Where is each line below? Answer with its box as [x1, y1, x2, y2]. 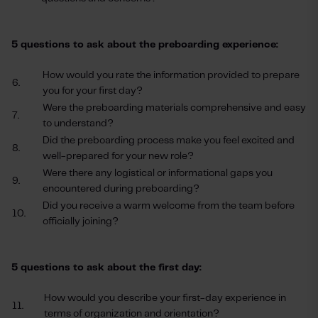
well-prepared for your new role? [43, 151, 194, 161]
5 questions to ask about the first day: [11, 263, 202, 273]
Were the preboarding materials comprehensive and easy [43, 103, 306, 113]
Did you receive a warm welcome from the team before [43, 201, 295, 211]
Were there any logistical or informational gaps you [43, 168, 273, 178]
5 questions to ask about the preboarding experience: [11, 40, 278, 50]
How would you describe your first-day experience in [44, 293, 286, 303]
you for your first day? [43, 86, 143, 96]
